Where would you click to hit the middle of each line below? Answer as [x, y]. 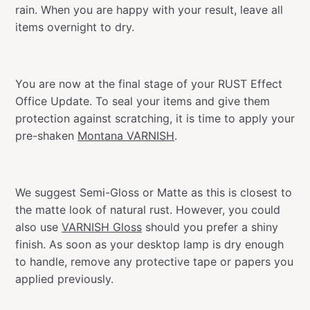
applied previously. [64, 279]
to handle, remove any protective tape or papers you [154, 261]
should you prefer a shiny [210, 227]
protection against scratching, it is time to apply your [155, 118]
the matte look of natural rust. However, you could [148, 209]
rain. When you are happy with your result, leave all [149, 9]
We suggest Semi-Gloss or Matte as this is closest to [154, 192]
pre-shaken [46, 135]
